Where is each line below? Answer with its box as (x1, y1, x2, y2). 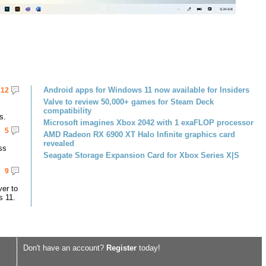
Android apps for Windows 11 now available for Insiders (43, 85, 249, 94)
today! (137, 243, 160, 252)
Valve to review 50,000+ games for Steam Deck (43, 97, 214, 106)
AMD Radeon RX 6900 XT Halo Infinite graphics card (43, 130, 235, 139)
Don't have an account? (23, 243, 106, 252)
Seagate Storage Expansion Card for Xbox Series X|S (43, 151, 239, 160)
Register (106, 243, 137, 252)
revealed (43, 139, 74, 148)
